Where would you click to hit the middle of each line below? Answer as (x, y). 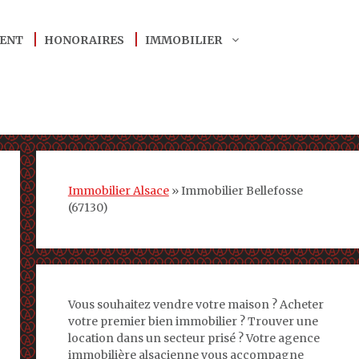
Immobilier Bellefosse (242, 191)
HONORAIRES (85, 40)
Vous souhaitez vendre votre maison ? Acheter (196, 305)
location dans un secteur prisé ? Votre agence (194, 338)
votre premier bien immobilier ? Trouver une (193, 321)
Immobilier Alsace (118, 191)
